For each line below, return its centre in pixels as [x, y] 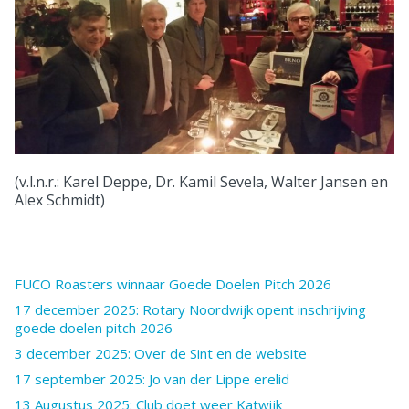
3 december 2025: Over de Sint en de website [161, 353]
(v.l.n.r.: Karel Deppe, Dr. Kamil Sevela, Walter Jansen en [201, 181]
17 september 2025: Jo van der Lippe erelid [152, 378]
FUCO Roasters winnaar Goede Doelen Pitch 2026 [173, 283]
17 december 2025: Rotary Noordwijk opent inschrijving [190, 309]
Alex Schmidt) [60, 199]
